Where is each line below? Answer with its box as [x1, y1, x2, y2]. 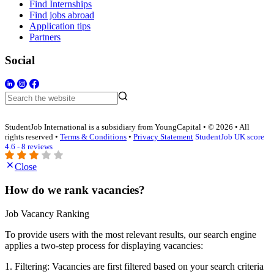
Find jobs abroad [29, 9, 94, 20]
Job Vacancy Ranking [5, 209, 89, 220]
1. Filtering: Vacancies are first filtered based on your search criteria [5, 261, 264, 272]
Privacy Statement [133, 132, 193, 142]
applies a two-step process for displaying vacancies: [5, 240, 203, 251]
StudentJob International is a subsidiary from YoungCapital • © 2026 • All [5, 122, 250, 132]
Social [5, 54, 35, 67]
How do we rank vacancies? [5, 183, 145, 197]
